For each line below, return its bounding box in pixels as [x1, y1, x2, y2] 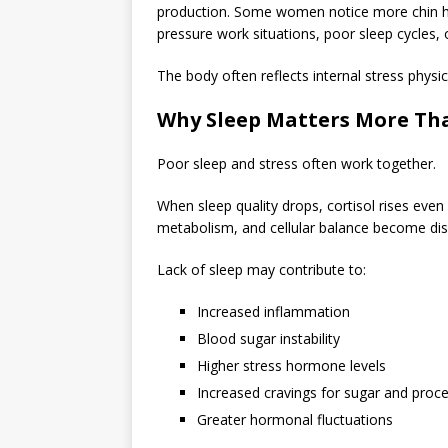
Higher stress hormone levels [197, 355, 386, 375]
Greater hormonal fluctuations [197, 409, 393, 429]
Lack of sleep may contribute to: [157, 259, 366, 279]
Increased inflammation [197, 301, 350, 321]
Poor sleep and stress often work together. [157, 153, 436, 173]
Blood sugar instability [197, 328, 340, 348]
